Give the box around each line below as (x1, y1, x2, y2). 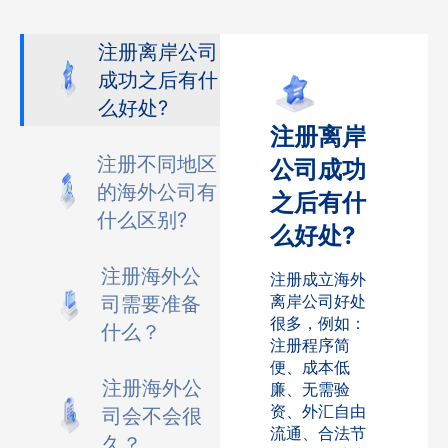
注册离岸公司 (97, 40, 218, 64)
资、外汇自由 (270, 401, 366, 421)
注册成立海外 (270, 269, 366, 289)
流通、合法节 (270, 423, 366, 443)
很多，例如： (270, 313, 366, 333)
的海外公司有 (96, 180, 217, 204)
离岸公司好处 (270, 291, 366, 311)
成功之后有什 (97, 68, 218, 92)
